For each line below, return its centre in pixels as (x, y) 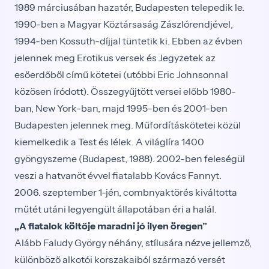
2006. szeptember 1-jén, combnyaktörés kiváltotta (126, 192)
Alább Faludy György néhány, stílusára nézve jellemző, (133, 243)
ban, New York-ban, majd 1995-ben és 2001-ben (121, 108)
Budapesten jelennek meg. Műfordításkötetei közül (128, 125)
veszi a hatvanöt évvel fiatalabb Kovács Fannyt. (118, 175)
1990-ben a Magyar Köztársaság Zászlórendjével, (124, 24)
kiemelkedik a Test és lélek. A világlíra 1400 (109, 142)
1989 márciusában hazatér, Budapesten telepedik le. (129, 7)
